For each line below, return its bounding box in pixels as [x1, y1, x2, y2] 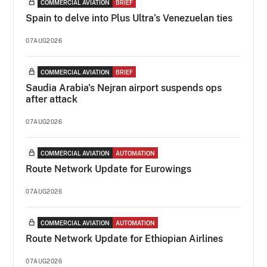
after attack [26, 94, 78, 105]
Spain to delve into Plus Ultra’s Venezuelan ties [26, 13, 233, 24]
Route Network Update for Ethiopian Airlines [26, 233, 223, 244]
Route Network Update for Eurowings [26, 163, 192, 175]
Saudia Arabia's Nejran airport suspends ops [26, 82, 222, 94]
